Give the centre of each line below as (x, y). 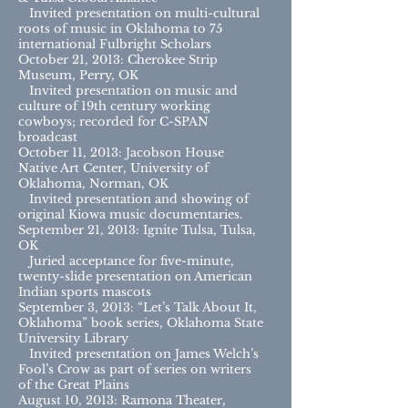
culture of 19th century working (114, 106)
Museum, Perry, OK (78, 75)
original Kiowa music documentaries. (130, 214)
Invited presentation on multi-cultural (139, 13)
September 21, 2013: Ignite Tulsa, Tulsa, (137, 230)
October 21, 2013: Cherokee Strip (118, 60)
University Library (73, 338)
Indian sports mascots (85, 292)
